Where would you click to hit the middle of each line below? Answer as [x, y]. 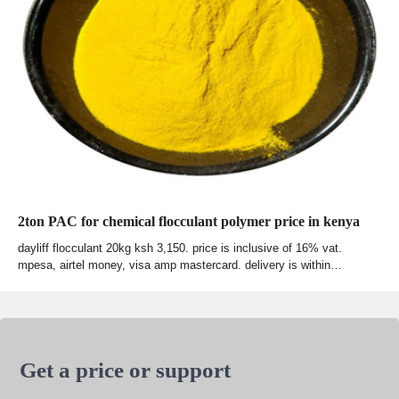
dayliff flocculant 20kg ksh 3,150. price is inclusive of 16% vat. [180, 248]
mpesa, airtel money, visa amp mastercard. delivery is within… [180, 265]
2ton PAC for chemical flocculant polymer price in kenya [189, 222]
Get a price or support [126, 370]
